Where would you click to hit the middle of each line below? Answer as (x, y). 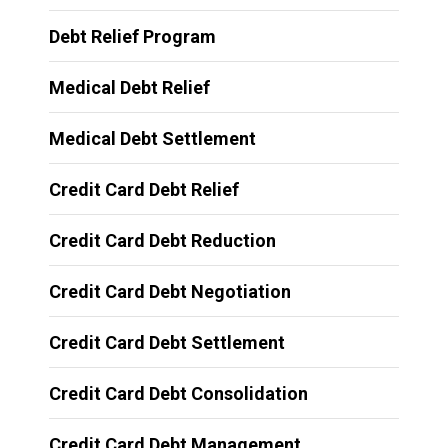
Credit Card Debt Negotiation (169, 291)
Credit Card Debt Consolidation (178, 393)
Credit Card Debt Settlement (166, 342)
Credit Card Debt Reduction (162, 240)
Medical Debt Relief (129, 87)
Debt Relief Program (132, 36)
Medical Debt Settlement (152, 138)
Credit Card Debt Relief (143, 189)
